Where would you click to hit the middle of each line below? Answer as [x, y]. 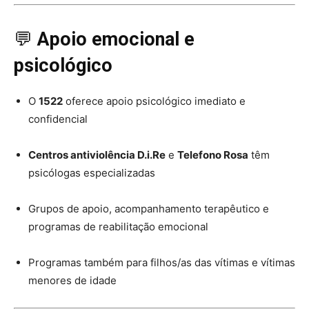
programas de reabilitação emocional [118, 227]
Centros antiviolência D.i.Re [97, 155]
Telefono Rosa [213, 155]
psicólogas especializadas [92, 173]
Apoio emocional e [116, 39]
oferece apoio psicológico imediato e [154, 101]
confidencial [58, 119]
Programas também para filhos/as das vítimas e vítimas [162, 262]
